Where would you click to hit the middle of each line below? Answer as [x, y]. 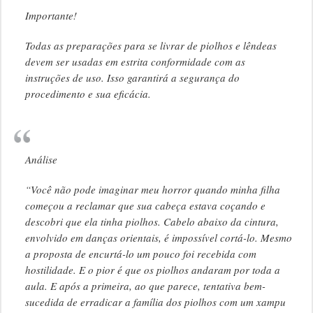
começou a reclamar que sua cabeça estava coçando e [145, 206]
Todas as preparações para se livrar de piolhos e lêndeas [151, 46]
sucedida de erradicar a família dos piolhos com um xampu [155, 302]
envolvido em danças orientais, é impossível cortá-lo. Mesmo [158, 238]
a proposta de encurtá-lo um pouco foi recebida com [140, 254]
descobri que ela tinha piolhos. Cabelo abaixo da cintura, [152, 222]
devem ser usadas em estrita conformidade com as [135, 62]
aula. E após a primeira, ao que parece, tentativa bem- [145, 286]
